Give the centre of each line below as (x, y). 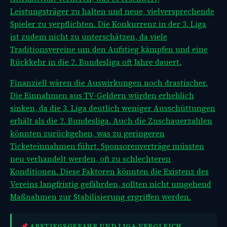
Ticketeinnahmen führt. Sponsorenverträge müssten (107, 146)
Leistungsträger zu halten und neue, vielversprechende (112, 12)
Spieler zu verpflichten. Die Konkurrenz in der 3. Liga (108, 24)
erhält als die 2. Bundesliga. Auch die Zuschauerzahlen (111, 121)
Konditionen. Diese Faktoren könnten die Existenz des (109, 172)
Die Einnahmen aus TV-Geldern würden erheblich (102, 96)
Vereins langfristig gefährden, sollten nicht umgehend (111, 184)
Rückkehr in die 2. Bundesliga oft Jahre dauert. (96, 62)
